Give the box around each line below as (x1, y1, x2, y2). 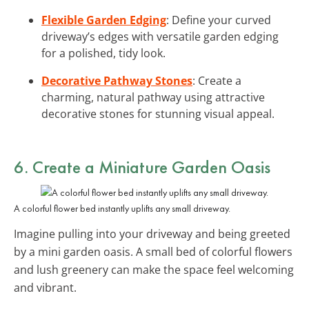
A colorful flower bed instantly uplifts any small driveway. (14, 201, 230, 215)
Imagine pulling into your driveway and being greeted (14, 226, 290, 241)
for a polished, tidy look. (41, 45, 166, 61)
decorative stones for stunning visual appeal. (41, 106, 275, 121)
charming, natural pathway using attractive (41, 89, 265, 105)
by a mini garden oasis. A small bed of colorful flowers (14, 243, 292, 259)
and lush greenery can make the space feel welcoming (14, 261, 294, 277)
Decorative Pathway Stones (41, 72, 192, 88)
